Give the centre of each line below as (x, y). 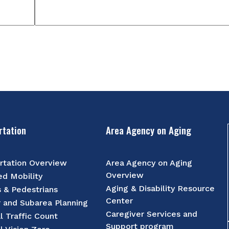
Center (120, 200)
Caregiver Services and (152, 214)
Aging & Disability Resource (161, 188)
